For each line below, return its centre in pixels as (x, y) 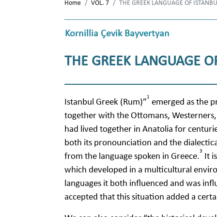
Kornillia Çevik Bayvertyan (117, 33)
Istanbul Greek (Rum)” (106, 101)
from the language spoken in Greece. (132, 155)
